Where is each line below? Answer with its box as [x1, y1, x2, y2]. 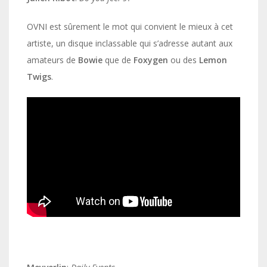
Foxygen [133, 54, 168, 66]
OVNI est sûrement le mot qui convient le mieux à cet [27, 21, 233, 33]
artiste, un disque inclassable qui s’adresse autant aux [27, 38, 232, 49]
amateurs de [27, 54, 78, 66]
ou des [168, 54, 199, 66]
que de [103, 54, 133, 66]
